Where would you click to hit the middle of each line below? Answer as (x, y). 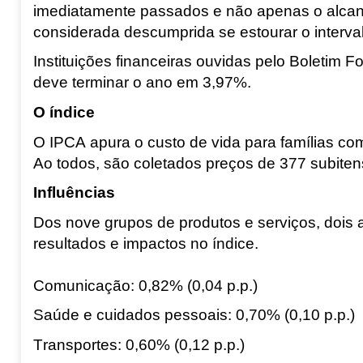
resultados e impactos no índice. (145, 243)
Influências (74, 193)
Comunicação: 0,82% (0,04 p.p (141, 285)
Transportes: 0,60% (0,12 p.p (134, 345)
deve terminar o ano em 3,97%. (142, 83)
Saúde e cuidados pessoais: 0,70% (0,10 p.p (189, 315)
